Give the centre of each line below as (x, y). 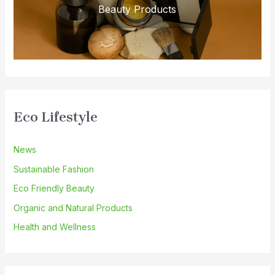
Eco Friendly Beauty (54, 188)
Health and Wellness (54, 227)
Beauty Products (137, 9)
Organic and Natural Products (73, 207)
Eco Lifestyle (55, 117)
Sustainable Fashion (53, 169)
